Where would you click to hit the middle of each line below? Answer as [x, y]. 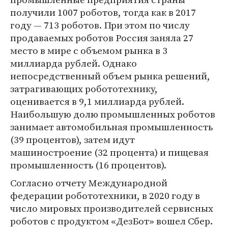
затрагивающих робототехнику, [84, 88]
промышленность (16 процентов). [88, 165]
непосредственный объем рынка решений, [110, 76]
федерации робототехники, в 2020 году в [105, 195]
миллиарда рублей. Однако [74, 63]
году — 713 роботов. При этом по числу [100, 25]
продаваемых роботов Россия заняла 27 [102, 37]
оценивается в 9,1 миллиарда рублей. [97, 101]
